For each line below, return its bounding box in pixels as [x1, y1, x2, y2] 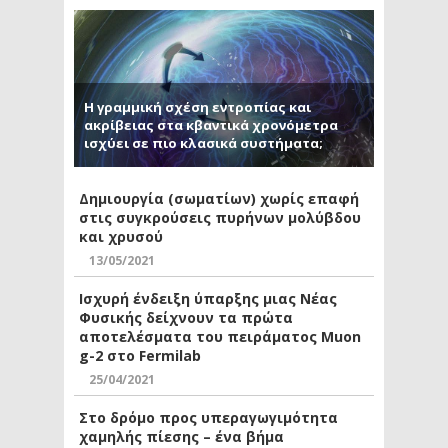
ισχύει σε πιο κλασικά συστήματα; [84, 134, 323, 153]
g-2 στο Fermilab [79, 346, 201, 366]
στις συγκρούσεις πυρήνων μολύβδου [79, 208, 361, 228]
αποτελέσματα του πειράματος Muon [79, 327, 361, 347]
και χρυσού [79, 227, 163, 247]
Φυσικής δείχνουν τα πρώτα [79, 308, 293, 328]
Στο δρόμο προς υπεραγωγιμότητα [79, 408, 338, 428]
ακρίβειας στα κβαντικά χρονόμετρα [84, 116, 338, 135]
